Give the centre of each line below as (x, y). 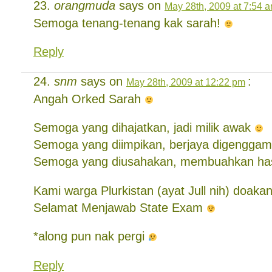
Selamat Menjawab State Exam (120, 207)
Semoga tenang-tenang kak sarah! (129, 23)
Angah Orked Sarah (89, 99)
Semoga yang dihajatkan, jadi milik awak (144, 127)
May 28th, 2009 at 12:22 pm (186, 82)
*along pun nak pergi (91, 236)
